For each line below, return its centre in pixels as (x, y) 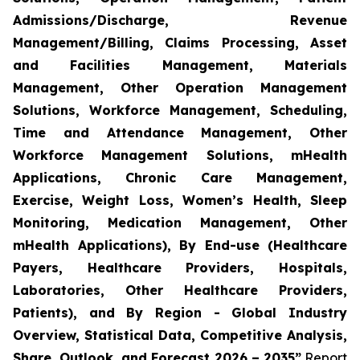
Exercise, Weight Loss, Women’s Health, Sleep (180, 200)
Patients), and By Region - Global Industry (180, 312)
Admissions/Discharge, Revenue (180, 20)
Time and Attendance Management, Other (180, 132)
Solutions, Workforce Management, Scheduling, (180, 110)
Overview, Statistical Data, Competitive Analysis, (180, 335)
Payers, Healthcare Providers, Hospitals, (180, 267)
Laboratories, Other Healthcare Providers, (180, 290)
